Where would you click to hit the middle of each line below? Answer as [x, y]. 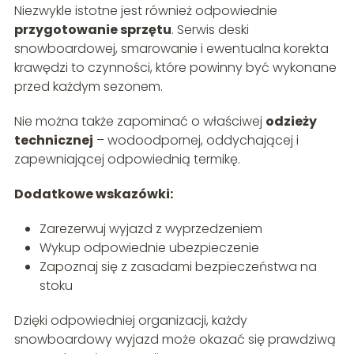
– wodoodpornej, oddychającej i [196, 140]
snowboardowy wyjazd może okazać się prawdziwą [175, 339]
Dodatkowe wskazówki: [93, 194]
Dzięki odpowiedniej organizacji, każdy [130, 320]
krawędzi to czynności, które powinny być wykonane [175, 67]
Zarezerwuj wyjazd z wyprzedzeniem [151, 228]
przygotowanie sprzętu [92, 29]
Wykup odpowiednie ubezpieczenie [149, 247]
